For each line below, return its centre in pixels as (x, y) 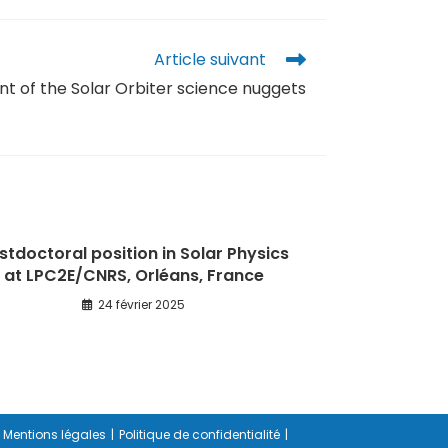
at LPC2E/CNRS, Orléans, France (133, 275)
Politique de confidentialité (199, 434)
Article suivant (210, 59)
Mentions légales (54, 434)
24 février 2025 (141, 304)
